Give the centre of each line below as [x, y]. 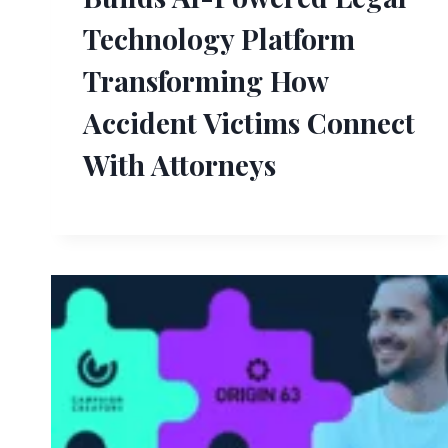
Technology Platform [219, 38]
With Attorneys [179, 164]
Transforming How [205, 80]
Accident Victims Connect [249, 122]
